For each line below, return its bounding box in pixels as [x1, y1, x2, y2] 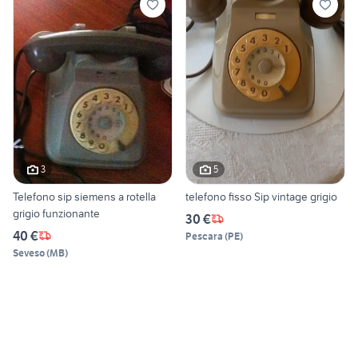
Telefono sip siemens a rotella [13, 189, 156, 204]
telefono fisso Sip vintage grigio [185, 189, 337, 204]
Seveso [13, 246, 45, 259]
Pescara [185, 229, 223, 242]
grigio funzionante [13, 205, 100, 221]
